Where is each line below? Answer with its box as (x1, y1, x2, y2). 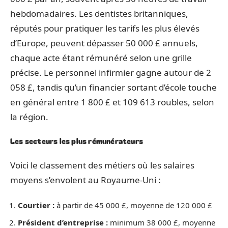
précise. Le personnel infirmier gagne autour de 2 (10, 66, 211, 78)
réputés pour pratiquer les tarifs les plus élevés (10, 22, 199, 34)
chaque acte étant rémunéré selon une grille (10, 51, 192, 64)
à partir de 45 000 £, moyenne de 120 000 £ (54, 200, 212, 210)
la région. (10, 110, 48, 123)
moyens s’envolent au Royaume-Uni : (10, 174, 161, 186)
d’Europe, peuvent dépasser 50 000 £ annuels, (10, 37, 198, 49)
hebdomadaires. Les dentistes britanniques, (10, 7, 188, 19)
